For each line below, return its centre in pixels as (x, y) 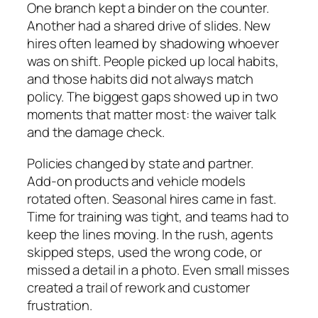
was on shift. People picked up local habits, (153, 61)
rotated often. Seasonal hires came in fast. (152, 198)
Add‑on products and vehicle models (136, 181)
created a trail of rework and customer (139, 287)
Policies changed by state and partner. (141, 163)
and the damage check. (96, 132)
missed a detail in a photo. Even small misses (158, 269)
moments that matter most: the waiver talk (152, 115)
